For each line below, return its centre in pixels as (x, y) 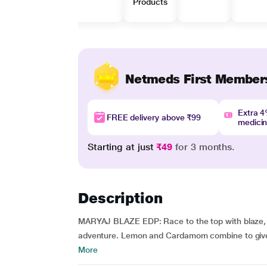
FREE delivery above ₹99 (154, 117)
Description (120, 198)
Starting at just (122, 147)
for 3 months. (204, 147)
